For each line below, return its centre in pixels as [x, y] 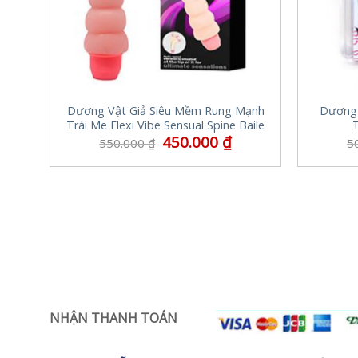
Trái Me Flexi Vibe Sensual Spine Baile [165, 125]
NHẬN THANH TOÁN [113, 318]
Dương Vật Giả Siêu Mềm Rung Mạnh [165, 111]
